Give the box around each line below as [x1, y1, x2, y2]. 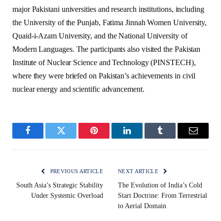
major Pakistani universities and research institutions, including [12, 4, 204, 13]
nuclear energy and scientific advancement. [12, 84, 145, 93]
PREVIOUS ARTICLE [48, 168, 103, 174]
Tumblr [159, 133, 185, 143]
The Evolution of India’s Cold [118, 181, 202, 189]
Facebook [27, 133, 62, 143]
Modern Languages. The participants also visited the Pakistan [12, 44, 201, 53]
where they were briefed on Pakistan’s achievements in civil [12, 71, 196, 80]
